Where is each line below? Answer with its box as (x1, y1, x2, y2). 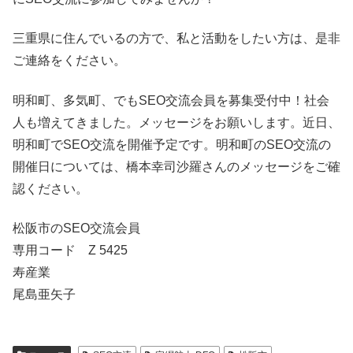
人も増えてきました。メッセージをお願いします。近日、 (13, 115, 340, 129)
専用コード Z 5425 (13, 243, 128, 258)
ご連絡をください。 (13, 54, 126, 68)
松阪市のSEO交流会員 (13, 221, 140, 236)
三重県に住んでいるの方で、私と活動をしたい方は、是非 (13, 32, 340, 46)
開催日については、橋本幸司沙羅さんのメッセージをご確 (13, 159, 340, 173)
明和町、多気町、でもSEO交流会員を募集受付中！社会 (13, 93, 329, 107)
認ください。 (13, 181, 88, 195)
